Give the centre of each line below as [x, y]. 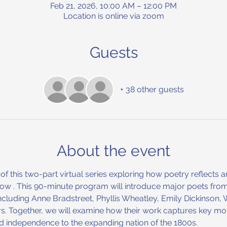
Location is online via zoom [113, 16]
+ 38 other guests [152, 89]
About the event [113, 150]
